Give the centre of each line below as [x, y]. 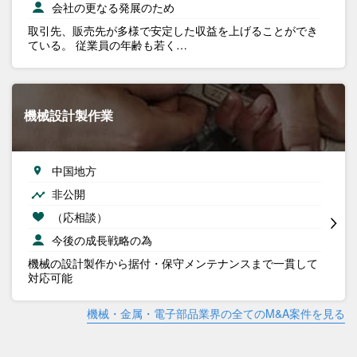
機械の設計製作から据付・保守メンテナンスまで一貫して [173, 263]
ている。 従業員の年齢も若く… [108, 44]
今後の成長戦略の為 [102, 239]
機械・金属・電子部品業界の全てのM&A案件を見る [216, 313]
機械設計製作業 [69, 115]
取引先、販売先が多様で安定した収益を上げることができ [173, 30]
